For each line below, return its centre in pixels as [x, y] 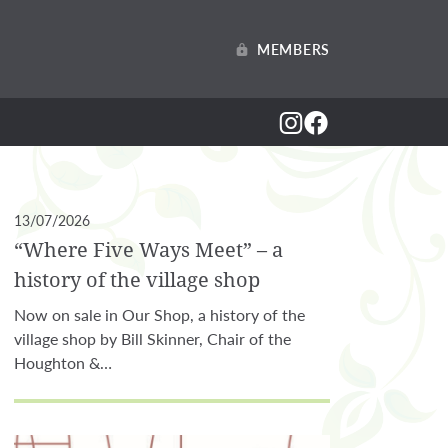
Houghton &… [63, 362]
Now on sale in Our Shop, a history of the [159, 314]
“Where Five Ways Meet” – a [148, 249]
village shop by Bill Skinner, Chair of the [152, 338]
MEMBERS [293, 48]
